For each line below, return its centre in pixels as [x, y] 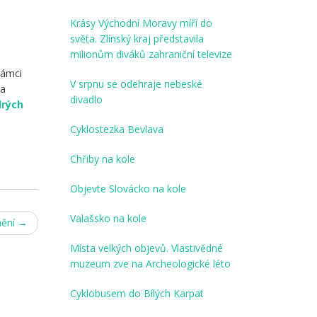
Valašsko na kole [108, 219]
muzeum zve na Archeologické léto [150, 264]
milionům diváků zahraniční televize [151, 54]
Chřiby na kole [102, 159]
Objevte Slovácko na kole [128, 189]
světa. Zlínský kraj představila [137, 39]
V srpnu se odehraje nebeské [136, 84]
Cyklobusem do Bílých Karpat [137, 294]
